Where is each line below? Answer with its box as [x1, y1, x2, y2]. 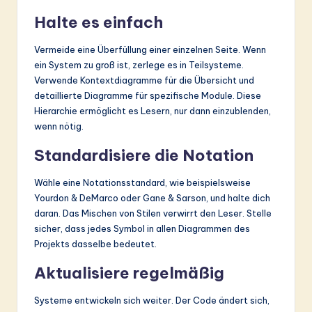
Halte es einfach [34, 13, 163, 33]
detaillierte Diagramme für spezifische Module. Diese [34, 90, 261, 102]
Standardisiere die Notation [34, 146, 253, 166]
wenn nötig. [34, 120, 84, 132]
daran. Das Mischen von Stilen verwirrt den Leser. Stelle [34, 208, 272, 219]
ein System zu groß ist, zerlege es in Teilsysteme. [34, 59, 244, 71]
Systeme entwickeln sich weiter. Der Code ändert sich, [34, 295, 270, 306]
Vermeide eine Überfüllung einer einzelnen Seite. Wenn [34, 44, 266, 56]
